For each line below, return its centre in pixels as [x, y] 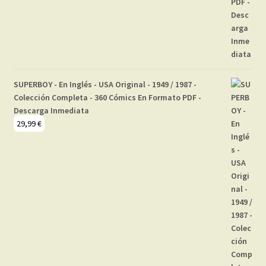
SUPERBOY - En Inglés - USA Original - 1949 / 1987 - [105, 85]
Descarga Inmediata [51, 111]
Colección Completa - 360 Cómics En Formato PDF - [107, 98]
